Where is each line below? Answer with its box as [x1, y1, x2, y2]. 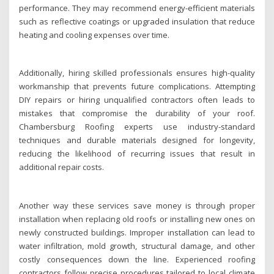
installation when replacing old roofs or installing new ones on [19, 213, 255, 224]
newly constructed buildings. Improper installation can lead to [19, 226, 255, 238]
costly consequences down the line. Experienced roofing [19, 253, 255, 265]
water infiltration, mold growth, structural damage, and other [19, 240, 255, 251]
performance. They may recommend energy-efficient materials [19, 2, 255, 13]
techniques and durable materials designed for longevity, [19, 135, 255, 146]
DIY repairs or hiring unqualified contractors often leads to [19, 94, 255, 106]
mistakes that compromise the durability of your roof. [19, 108, 255, 119]
